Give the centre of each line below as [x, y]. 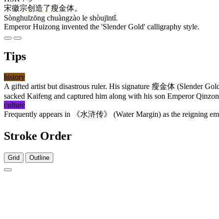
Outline [39, 157]
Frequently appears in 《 [42, 114]
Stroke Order [38, 136]
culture [14, 105]
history [14, 77]
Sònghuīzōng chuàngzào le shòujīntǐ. [61, 18]
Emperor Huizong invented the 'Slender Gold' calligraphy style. [102, 27]
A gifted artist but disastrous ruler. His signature [78, 87]
